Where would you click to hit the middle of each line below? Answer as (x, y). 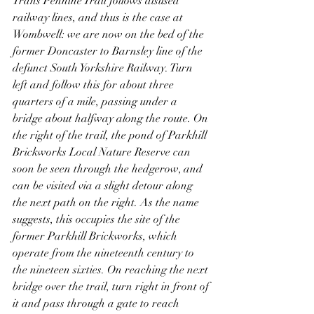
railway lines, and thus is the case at (99, 17)
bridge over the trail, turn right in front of (112, 286)
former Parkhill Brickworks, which (96, 236)
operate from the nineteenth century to (105, 253)
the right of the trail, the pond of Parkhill (111, 135)
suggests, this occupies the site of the (98, 219)
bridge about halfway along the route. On (112, 118)
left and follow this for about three (95, 84)
